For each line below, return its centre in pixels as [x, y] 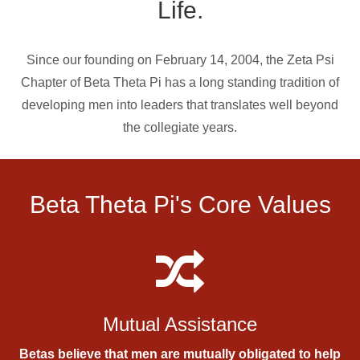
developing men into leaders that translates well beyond [180, 105]
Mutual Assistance [180, 324]
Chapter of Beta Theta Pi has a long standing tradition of [180, 82]
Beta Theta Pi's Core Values [180, 205]
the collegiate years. [180, 127]
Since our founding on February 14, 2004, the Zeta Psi [180, 60]
